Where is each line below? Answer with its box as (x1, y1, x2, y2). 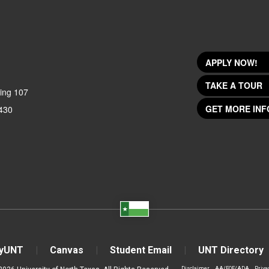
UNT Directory (198, 244, 264, 256)
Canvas (49, 244, 83, 256)
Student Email (109, 244, 172, 256)
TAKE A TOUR (205, 79, 262, 92)
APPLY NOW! (205, 56, 258, 68)
